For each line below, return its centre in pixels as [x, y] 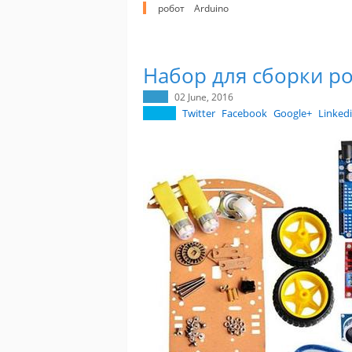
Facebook [244, 114]
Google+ [293, 114]
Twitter [199, 114]
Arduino [211, 8]
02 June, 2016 [204, 97]
